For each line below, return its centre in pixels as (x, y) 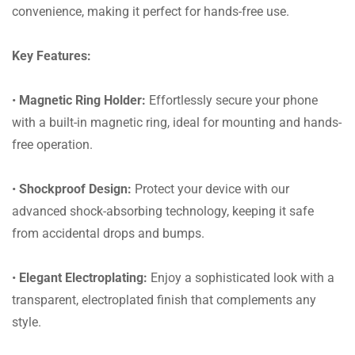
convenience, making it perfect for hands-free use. (151, 11)
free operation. (52, 144)
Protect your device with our (210, 189)
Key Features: (52, 55)
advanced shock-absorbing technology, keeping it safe (163, 211)
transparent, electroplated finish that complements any (164, 300)
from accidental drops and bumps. (108, 233)
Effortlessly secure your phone (232, 100)
